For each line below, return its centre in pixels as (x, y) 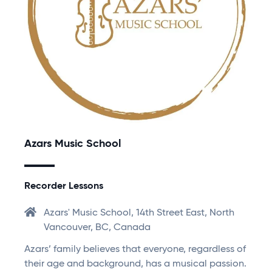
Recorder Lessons (64, 187)
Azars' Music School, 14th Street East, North (139, 213)
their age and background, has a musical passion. (135, 264)
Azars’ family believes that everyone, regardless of (135, 250)
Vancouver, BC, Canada (97, 228)
